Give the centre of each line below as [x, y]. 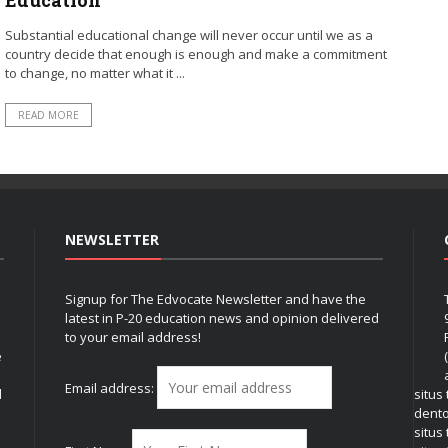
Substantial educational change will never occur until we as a [188, 34]
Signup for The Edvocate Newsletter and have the [215, 298]
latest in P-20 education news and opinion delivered [222, 317]
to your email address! [133, 336]
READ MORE [48, 114]
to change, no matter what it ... [94, 72]
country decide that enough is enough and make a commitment [195, 53]
